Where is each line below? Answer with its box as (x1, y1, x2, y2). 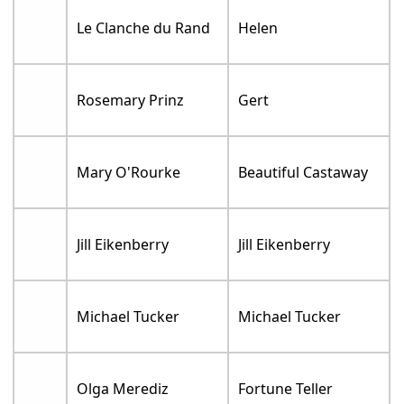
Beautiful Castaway (238, 162, 369, 183)
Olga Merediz (77, 379, 170, 399)
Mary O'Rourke (77, 162, 181, 183)
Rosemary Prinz (77, 90, 185, 111)
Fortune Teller (238, 379, 334, 399)
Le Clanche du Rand (77, 18, 211, 39)
